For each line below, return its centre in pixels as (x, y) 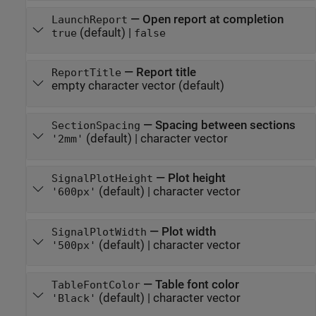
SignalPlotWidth (99, 232)
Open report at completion (213, 19)
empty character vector (113, 86)
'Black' (73, 298)
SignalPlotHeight (102, 179)
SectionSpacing (96, 126)
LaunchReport (89, 20)
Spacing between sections (225, 126)
